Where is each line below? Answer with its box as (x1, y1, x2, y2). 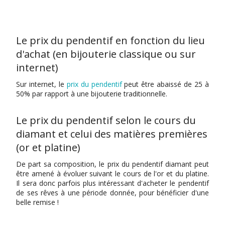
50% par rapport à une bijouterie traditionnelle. (16, 88, 168, 98)
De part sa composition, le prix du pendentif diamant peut (16, 159, 209, 169)
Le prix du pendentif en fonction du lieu (16, 33, 205, 47)
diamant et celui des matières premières (16, 127, 208, 141)
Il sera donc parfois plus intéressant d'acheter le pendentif (16, 178, 209, 188)
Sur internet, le (16, 79, 67, 89)
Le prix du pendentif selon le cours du (16, 113, 196, 127)
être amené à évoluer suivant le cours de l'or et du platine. (16, 168, 209, 178)
